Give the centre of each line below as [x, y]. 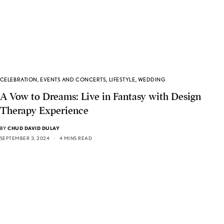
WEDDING [152, 80]
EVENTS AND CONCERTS [73, 80]
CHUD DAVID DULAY [34, 128]
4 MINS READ [76, 138]
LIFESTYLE [122, 80]
